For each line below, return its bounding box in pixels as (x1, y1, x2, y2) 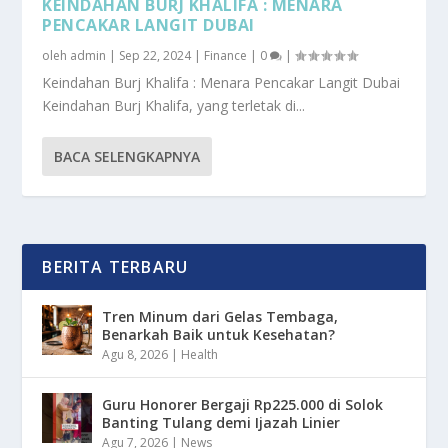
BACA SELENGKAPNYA (54, 146, 201, 166)
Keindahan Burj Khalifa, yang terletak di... (42, 95, 306, 115)
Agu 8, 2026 (102, 345, 169, 363)
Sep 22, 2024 (119, 46, 192, 64)
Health (181, 345, 219, 363)
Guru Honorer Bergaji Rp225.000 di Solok (102, 394, 384, 414)
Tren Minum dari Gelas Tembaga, (102, 306, 339, 326)
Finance (204, 46, 248, 64)
